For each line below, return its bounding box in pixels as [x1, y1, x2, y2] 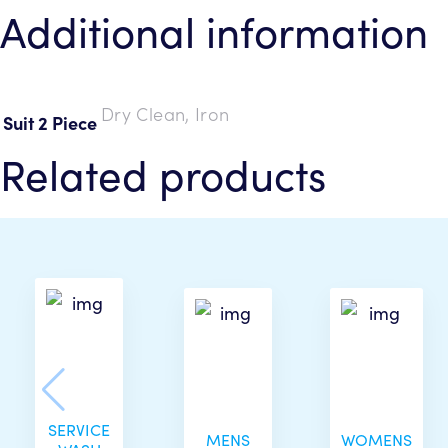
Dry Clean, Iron [101, 100, 230, 126]
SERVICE [48, 418, 111, 441]
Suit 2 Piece [3, 109, 97, 135]
